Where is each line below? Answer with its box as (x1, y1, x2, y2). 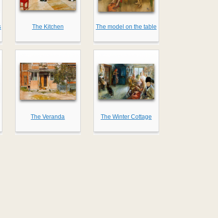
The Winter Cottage (100, 113, 152, 121)
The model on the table (95, 23, 157, 31)
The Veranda (31, 113, 65, 121)
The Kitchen (32, 23, 64, 31)
